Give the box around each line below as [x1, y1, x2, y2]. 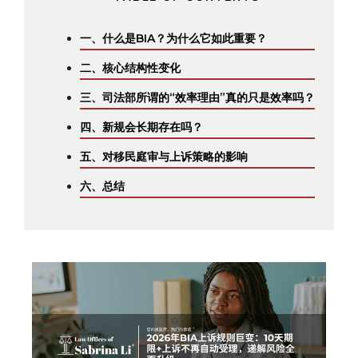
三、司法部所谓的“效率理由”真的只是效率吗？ [80, 90, 315, 105]
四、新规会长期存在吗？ [80, 120, 203, 134]
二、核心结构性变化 [80, 61, 181, 75]
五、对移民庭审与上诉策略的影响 [80, 149, 248, 164]
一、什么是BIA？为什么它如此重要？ [80, 31, 267, 46]
